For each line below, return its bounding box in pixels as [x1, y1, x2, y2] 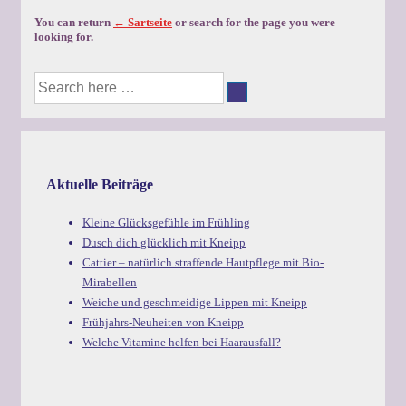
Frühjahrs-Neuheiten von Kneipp [82, 315, 244, 330]
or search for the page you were [172, 14, 335, 29]
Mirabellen [82, 275, 137, 290]
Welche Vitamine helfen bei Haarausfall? [82, 335, 281, 350]
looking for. [34, 29, 93, 43]
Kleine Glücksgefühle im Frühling [82, 216, 250, 230]
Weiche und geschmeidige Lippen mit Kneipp [82, 295, 307, 310]
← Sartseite [113, 14, 172, 29]
